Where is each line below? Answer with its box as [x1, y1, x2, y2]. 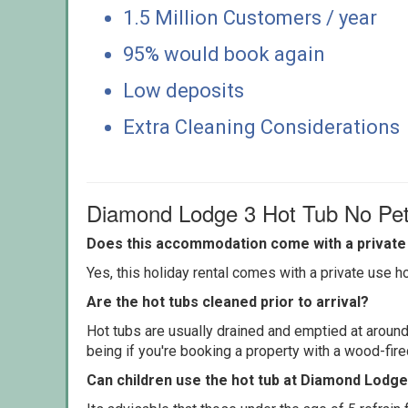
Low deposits [123, 78, 244, 102]
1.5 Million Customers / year [123, 5, 377, 29]
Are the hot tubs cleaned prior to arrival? [87, 292, 369, 311]
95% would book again [123, 42, 325, 66]
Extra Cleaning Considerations [123, 115, 400, 138]
